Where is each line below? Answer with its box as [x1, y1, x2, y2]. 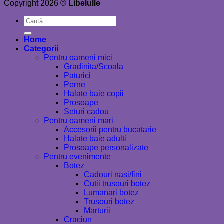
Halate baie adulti [64, 134, 126, 143]
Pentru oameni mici [44, 53, 112, 62]
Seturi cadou [64, 107, 109, 116]
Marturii [84, 206, 110, 215]
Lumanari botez [84, 188, 139, 197]
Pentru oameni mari [44, 116, 113, 125]
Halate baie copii [64, 89, 124, 98]
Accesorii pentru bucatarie [64, 125, 156, 134]
